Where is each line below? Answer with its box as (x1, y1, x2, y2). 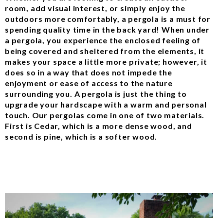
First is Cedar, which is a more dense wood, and (5, 121, 192, 131)
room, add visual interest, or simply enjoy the (5, 3, 185, 13)
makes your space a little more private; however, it (5, 57, 207, 67)
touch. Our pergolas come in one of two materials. (5, 110, 205, 120)
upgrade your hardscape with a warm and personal (5, 100, 207, 109)
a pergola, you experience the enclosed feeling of (5, 36, 201, 45)
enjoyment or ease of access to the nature (5, 78, 173, 88)
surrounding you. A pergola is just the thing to (5, 89, 187, 99)
